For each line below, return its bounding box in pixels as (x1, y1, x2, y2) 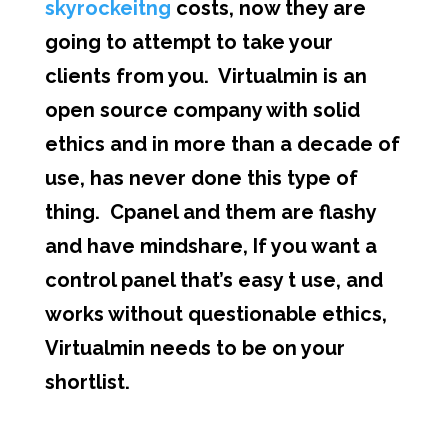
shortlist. (44, 370, 130, 394)
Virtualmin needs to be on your (44, 336, 345, 360)
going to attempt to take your (44, 30, 333, 54)
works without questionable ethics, (44, 302, 387, 326)
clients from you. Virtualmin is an (44, 64, 367, 88)
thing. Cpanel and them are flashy (44, 200, 376, 224)
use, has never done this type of (44, 166, 358, 190)
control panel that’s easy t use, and (44, 268, 383, 292)
